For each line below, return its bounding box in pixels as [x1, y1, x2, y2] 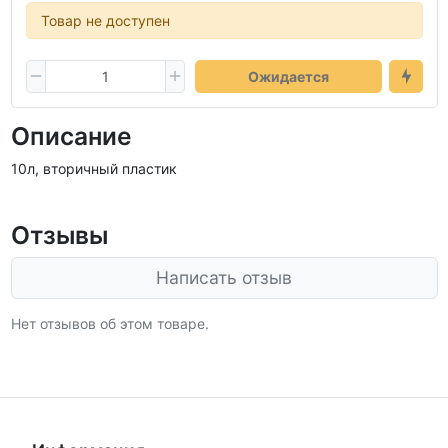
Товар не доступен [40, 11, 170, 29]
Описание [10, 121, 132, 151]
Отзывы [10, 220, 108, 250]
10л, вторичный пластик [10, 160, 177, 177]
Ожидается [247, 67, 329, 85]
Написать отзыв [156, 267, 292, 288]
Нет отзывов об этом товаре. [10, 315, 209, 332]
